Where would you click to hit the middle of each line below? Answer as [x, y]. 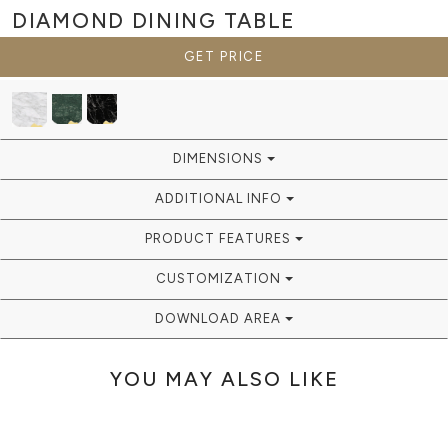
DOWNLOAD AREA [220, 318]
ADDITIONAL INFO [220, 198]
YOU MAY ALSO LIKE [224, 378]
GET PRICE [242, 56]
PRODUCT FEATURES [220, 238]
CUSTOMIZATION [220, 278]
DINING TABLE [214, 21]
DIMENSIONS [220, 158]
